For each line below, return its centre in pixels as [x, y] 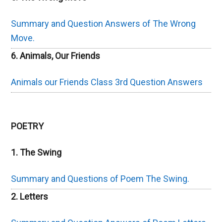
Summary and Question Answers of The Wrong [104, 24]
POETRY [28, 126]
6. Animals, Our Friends [56, 56]
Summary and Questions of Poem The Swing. [100, 179]
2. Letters [30, 197]
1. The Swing [36, 153]
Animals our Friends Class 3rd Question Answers [107, 82]
